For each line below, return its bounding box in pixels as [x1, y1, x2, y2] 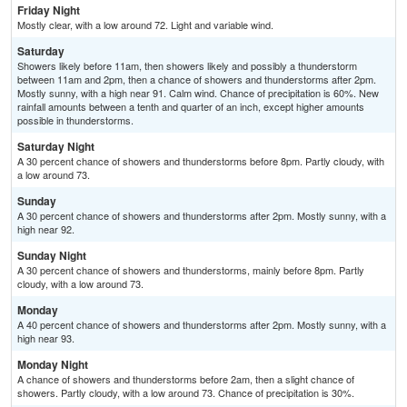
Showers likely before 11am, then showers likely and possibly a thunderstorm [17, 58, 357, 74]
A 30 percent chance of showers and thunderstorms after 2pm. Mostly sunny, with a [17, 208, 386, 223]
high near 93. [17, 331, 74, 346]
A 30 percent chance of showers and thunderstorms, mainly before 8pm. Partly [17, 263, 364, 278]
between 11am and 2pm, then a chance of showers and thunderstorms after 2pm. [17, 72, 376, 87]
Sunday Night [17, 247, 86, 264]
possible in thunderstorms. [17, 113, 134, 128]
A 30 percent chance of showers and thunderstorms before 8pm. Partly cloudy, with [17, 154, 384, 169]
